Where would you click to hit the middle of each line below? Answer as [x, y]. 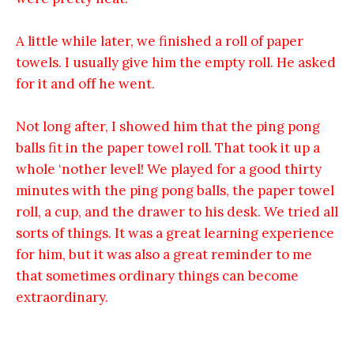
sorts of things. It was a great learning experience [175, 233]
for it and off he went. [87, 83]
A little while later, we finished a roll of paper [160, 41]
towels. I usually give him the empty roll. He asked [176, 62]
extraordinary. [62, 297]
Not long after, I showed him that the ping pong [168, 126]
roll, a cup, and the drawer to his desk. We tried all [177, 211]
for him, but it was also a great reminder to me [164, 254]
